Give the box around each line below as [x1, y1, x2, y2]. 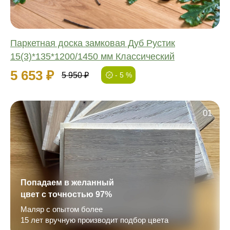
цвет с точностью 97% [21, 189, 112, 199]
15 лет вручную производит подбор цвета [21, 215, 168, 224]
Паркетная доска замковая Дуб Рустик [10, 37, 175, 48]
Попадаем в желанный [21, 178, 114, 187]
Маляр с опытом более [21, 204, 103, 214]
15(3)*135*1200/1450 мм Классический [10, 51, 175, 62]
